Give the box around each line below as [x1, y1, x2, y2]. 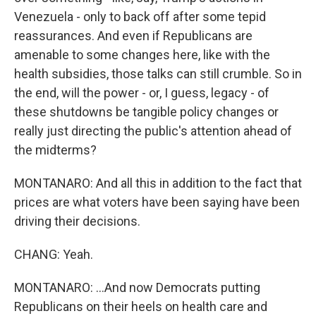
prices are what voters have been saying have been [14, 195, 300, 209]
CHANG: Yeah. [14, 247, 93, 262]
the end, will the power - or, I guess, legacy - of [14, 85, 269, 100]
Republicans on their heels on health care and [14, 299, 267, 314]
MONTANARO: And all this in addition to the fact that [14, 176, 302, 190]
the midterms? [14, 142, 97, 157]
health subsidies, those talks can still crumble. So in [14, 66, 302, 81]
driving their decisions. [14, 214, 140, 229]
